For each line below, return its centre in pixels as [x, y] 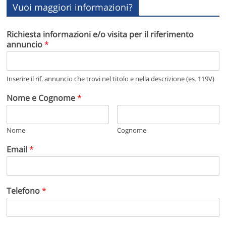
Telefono [24, 190]
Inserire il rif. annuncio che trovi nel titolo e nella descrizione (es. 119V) [111, 78]
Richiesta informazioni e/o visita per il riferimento [100, 34]
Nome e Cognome [42, 98]
